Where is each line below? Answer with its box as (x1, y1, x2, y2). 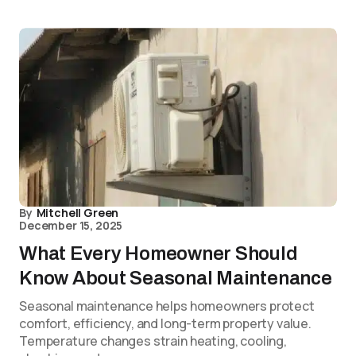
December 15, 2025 (19, 218, 123, 234)
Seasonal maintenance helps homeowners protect (19, 297, 315, 315)
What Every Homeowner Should (19, 243, 298, 265)
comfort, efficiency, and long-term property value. (19, 315, 311, 333)
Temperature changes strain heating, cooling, (19, 332, 287, 350)
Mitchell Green (36, 205, 119, 221)
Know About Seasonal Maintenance (19, 268, 332, 289)
